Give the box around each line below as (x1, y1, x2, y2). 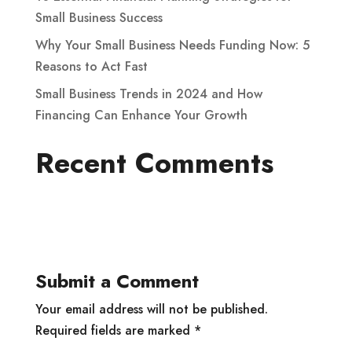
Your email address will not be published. (35, 299, 268, 318)
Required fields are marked (35, 321, 194, 339)
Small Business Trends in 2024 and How (35, 84, 262, 103)
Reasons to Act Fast (35, 57, 148, 75)
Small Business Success (35, 8, 163, 27)
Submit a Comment (35, 266, 199, 295)
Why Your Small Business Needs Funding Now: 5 (35, 35, 310, 54)
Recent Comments (35, 141, 273, 184)
